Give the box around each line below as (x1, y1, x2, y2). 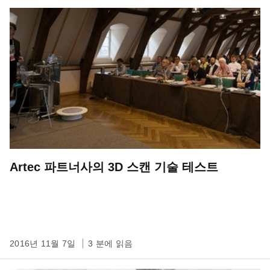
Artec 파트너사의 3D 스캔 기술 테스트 (10, 160, 218, 174)
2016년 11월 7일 (10, 239, 78, 248)
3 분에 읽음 (88, 239, 133, 248)
